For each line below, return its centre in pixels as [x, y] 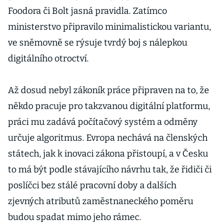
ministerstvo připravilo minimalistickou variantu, [110, 27]
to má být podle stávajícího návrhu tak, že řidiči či [110, 169]
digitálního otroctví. [48, 58]
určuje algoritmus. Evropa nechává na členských [108, 138]
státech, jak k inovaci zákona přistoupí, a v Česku [108, 154]
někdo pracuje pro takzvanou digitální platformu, [109, 106]
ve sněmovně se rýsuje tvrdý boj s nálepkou [98, 43]
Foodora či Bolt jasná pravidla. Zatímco [87, 11]
